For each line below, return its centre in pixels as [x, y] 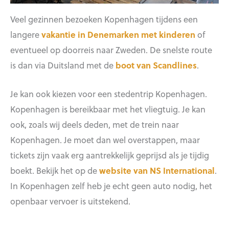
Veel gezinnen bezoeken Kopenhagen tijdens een [104, 19]
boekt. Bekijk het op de [55, 170]
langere [25, 34]
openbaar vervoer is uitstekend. [70, 201]
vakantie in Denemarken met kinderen [117, 34]
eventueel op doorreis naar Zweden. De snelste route [111, 49]
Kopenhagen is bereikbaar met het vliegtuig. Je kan [108, 109]
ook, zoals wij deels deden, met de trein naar [95, 124]
